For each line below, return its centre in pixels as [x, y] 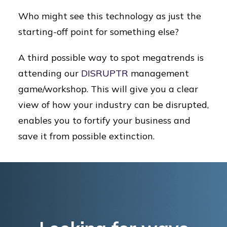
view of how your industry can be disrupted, [113, 105]
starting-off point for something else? [99, 32]
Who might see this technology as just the [110, 16]
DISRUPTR [105, 73]
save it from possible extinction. [86, 136]
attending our [50, 73]
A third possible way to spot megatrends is [111, 58]
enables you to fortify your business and [104, 120]
